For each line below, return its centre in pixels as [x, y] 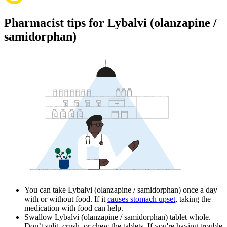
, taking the [193, 199]
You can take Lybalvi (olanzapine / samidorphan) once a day [121, 190]
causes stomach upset [141, 199]
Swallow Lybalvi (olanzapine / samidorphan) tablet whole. [118, 217]
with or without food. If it [66, 199]
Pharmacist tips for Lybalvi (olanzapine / [110, 23]
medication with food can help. [74, 208]
